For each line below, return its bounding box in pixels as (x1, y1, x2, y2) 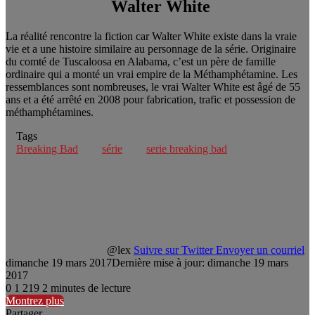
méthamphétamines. (6, 105, 94, 118)
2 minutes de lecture (42, 281, 131, 294)
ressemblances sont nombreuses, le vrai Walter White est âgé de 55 (6, 80, 300, 93)
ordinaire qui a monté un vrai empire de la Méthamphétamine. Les (6, 67, 297, 80)
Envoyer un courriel (216, 243, 304, 256)
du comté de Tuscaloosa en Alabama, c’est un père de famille (6, 55, 276, 67)
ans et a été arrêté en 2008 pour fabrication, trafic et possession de (6, 93, 295, 105)
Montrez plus (6, 294, 64, 307)
